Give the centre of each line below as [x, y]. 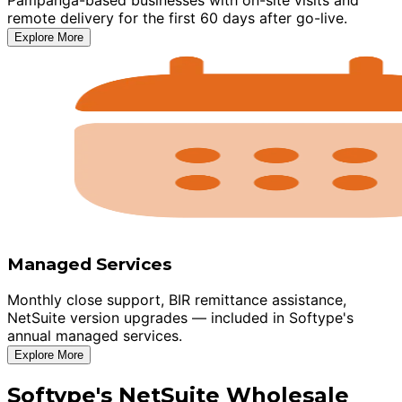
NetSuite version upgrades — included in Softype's [180, 318]
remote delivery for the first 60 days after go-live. [177, 17]
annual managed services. [95, 336]
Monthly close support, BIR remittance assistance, [177, 300]
